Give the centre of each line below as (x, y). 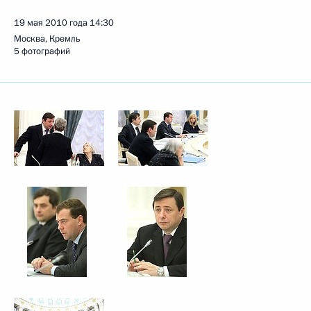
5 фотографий (42, 51)
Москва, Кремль (47, 39)
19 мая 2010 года (51, 23)
